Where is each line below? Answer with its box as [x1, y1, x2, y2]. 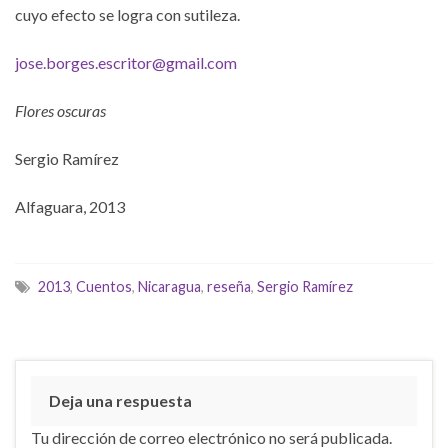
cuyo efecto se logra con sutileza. [15, 5, 240, 24]
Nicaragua [138, 278, 201, 295]
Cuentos [76, 278, 132, 295]
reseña [207, 278, 251, 295]
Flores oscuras [15, 101, 106, 120]
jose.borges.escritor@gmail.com [15, 53, 237, 72]
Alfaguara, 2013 [15, 197, 125, 216]
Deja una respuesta [49, 391, 192, 410]
